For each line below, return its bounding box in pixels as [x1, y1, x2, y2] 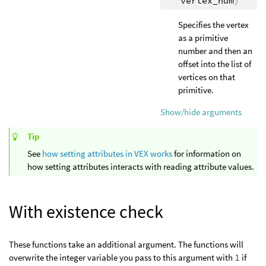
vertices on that [178, 71, 235, 83]
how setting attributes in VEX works [42, 148, 172, 160]
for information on [172, 148, 241, 160]
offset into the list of [178, 58, 251, 69]
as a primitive [178, 32, 228, 43]
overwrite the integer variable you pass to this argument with [9, 252, 235, 263]
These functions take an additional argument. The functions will [9, 239, 243, 250]
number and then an [178, 45, 252, 56]
